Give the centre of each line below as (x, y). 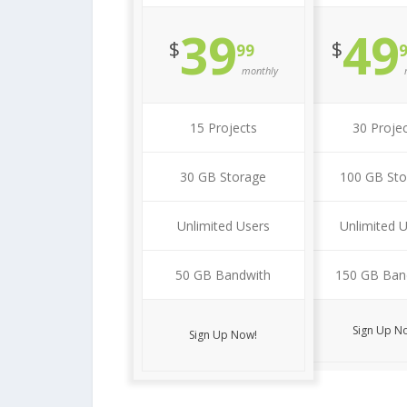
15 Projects (223, 128)
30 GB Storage (223, 177)
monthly (259, 70)
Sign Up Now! (223, 335)
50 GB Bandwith (223, 275)
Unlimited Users (223, 226)
